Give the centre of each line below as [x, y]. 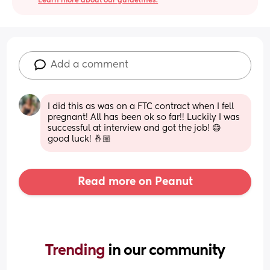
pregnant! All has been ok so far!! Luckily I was [144, 117]
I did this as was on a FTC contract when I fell [141, 106]
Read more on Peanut [135, 182]
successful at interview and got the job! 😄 [135, 128]
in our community [166, 250]
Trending [77, 250]
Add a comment [90, 65]
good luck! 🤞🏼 [80, 139]
